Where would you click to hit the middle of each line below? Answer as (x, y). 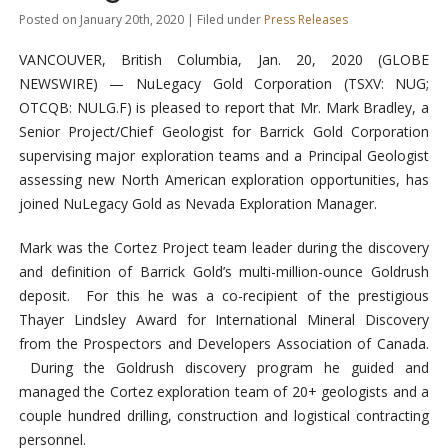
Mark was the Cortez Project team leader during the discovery (224, 248)
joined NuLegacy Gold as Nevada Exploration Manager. (199, 204)
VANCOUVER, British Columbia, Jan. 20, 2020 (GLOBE (224, 60)
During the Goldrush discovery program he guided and (224, 368)
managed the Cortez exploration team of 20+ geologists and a (224, 392)
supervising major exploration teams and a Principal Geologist (224, 156)
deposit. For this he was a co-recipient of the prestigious (224, 296)
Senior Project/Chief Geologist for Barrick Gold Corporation (224, 132)
